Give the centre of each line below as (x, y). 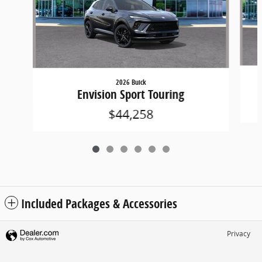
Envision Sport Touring (131, 94)
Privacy (239, 234)
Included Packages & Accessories (99, 204)
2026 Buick (131, 82)
